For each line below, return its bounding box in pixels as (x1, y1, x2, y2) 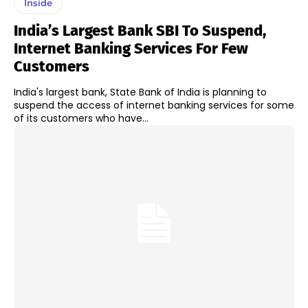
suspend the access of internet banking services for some (14, 98, 294, 113)
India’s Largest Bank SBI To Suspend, (14, 21, 266, 41)
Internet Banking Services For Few (14, 39, 248, 58)
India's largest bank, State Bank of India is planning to (14, 85, 267, 100)
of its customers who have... (14, 111, 148, 126)
